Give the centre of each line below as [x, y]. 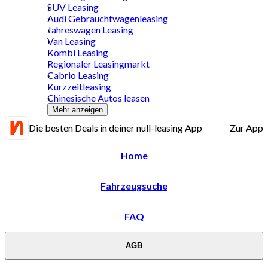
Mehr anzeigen [77, 109]
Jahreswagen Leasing [90, 29]
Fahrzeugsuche [134, 185]
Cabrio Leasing [78, 75]
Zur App [246, 128]
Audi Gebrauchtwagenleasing [107, 18]
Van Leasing [71, 41]
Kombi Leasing [77, 52]
